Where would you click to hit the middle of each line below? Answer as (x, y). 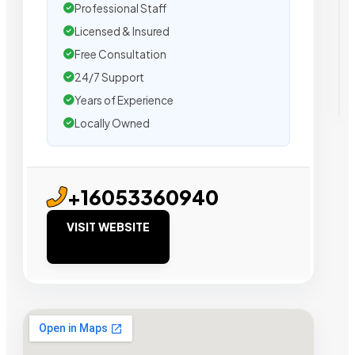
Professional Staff (120, 9)
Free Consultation (120, 55)
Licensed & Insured (122, 32)
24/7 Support (109, 78)
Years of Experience (124, 101)
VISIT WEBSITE (108, 227)
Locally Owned (112, 124)
